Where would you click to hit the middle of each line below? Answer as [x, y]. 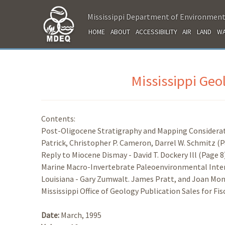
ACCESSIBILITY [156, 32]
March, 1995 [81, 215]
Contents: [58, 118]
